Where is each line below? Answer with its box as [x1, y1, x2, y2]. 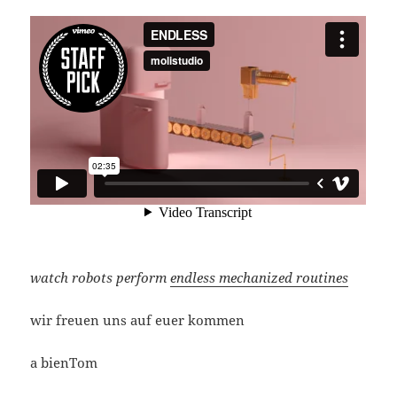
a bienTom [30, 354, 98, 372]
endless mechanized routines [170, 269, 349, 287]
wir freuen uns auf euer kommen [30, 311, 245, 330]
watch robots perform [30, 269, 171, 287]
